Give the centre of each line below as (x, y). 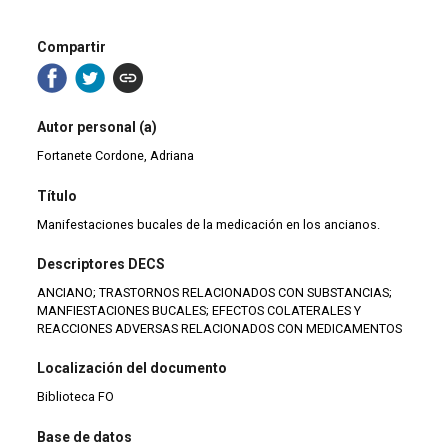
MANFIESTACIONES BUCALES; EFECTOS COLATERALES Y (199, 310)
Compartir (72, 46)
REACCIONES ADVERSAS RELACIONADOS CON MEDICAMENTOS (220, 328)
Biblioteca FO (76, 397)
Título (57, 195)
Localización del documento (132, 368)
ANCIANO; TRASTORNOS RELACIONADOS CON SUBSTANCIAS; (215, 292)
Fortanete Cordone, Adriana (116, 156)
